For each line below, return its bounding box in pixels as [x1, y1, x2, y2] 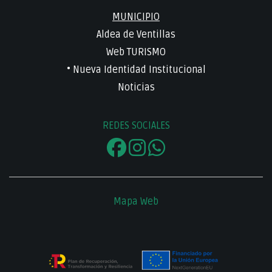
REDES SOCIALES [102, 119, 170, 132]
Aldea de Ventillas [97, 29, 175, 41]
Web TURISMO [106, 46, 166, 59]
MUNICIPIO [112, 11, 160, 24]
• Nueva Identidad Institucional [66, 64, 206, 76]
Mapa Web [114, 195, 158, 208]
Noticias [117, 81, 155, 94]
